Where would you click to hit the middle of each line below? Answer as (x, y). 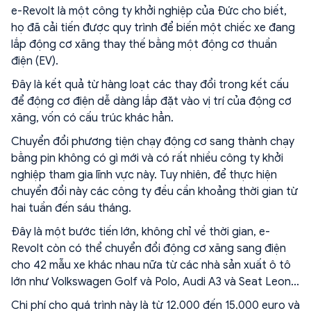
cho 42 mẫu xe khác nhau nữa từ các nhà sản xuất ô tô (151, 265)
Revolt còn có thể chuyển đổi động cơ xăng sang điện (149, 249)
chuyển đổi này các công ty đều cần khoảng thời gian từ (154, 192)
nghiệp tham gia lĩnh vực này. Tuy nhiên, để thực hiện (144, 175)
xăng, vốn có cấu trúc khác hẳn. (92, 118)
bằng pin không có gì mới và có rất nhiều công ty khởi (147, 158)
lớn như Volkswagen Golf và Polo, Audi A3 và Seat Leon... (155, 282)
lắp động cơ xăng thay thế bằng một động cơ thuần (144, 44)
